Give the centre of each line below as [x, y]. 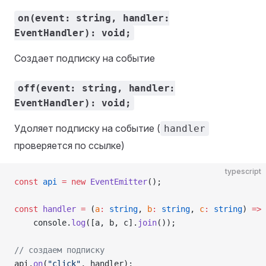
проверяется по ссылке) [69, 145]
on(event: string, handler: [94, 18]
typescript [243, 171]
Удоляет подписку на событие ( [87, 128]
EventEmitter [116, 182]
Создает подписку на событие [85, 58]
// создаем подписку [59, 250]
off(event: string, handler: [97, 88]
